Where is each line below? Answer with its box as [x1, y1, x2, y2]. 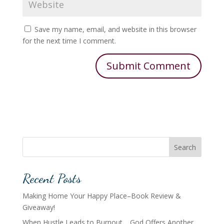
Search [174, 142, 196, 152]
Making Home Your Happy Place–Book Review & [22, 191, 181, 200]
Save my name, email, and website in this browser [34, 24, 196, 34]
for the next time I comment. [22, 36, 116, 45]
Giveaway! [22, 202, 55, 212]
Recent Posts [22, 170, 81, 186]
